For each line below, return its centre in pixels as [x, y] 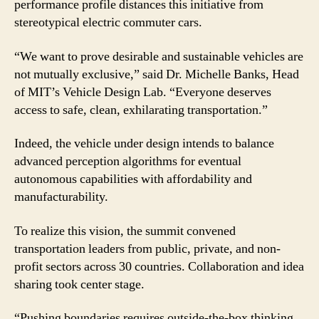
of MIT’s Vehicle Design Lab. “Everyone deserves [143, 92]
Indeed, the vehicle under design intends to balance [144, 143]
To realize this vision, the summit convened [125, 231]
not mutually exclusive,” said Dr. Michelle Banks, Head [157, 74]
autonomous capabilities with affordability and [133, 179]
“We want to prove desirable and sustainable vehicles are [159, 56]
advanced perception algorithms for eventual [128, 161]
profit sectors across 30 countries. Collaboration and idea [159, 266]
